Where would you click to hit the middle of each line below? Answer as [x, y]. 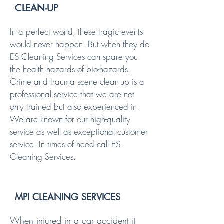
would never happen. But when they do [80, 44]
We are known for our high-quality [70, 119]
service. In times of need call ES [65, 144]
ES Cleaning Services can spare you [74, 57]
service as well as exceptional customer [79, 132]
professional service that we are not [72, 94]
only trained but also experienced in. [75, 107]
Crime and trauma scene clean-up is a [77, 82]
